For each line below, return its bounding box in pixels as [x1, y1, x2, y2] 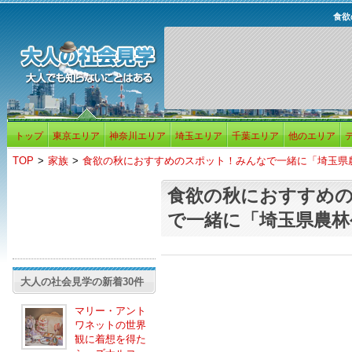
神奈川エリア [108, 130, 166, 141]
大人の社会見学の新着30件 [20, 276, 144, 288]
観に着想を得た [74, 333, 146, 345]
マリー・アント [74, 305, 146, 317]
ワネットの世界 [74, 319, 146, 331]
